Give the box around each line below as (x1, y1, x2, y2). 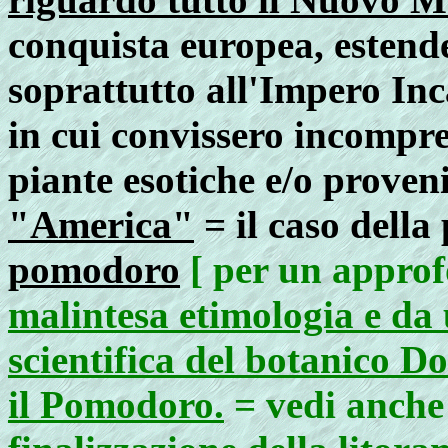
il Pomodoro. (8, 383, 224, 426)
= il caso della (194, 203, 441, 246)
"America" (8, 203, 194, 246)
